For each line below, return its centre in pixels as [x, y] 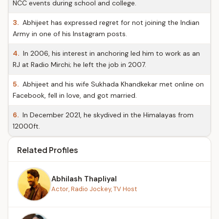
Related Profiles [48, 150]
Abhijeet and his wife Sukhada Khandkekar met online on [112, 84]
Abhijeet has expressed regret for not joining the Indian [110, 22]
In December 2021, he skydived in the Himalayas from [107, 115]
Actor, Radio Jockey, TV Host [94, 189]
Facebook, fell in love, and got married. [75, 95]
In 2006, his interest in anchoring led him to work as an [110, 53]
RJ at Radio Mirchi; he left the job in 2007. [79, 65]
